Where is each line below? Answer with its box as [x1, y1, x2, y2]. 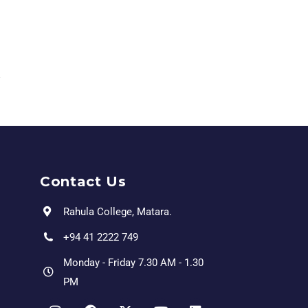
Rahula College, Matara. [63, 205, 172, 218]
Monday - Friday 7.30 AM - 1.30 [63, 256, 203, 269]
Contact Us [39, 173, 126, 190]
